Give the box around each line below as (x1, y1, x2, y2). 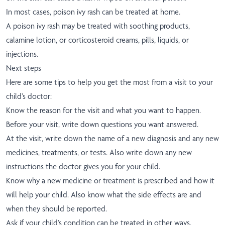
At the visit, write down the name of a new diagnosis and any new (6, 134, 219, 144)
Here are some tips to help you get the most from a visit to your (6, 77, 213, 87)
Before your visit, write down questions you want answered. (6, 120, 198, 130)
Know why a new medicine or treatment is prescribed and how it (6, 176, 214, 186)
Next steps (6, 63, 41, 73)
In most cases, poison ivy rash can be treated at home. (6, 7, 180, 17)
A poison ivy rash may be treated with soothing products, (6, 21, 190, 31)
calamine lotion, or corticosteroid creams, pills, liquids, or (6, 35, 189, 45)
